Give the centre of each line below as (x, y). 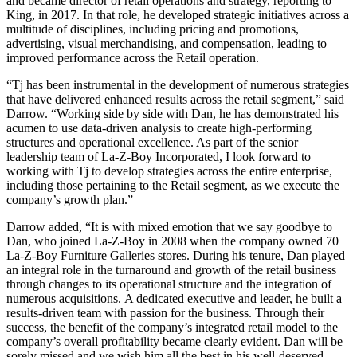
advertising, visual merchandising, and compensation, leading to (167, 43)
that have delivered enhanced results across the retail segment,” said (175, 99)
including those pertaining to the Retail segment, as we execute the (173, 185)
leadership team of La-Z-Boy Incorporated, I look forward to (159, 156)
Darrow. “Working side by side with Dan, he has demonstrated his (173, 113)
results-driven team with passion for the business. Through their (165, 312)
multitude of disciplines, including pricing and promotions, (153, 29)
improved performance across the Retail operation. (133, 57)
